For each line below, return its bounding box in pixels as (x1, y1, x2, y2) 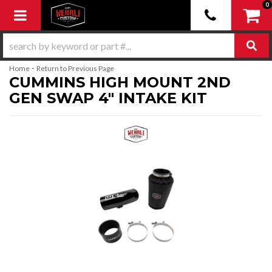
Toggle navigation (13, 5, 129, 23)
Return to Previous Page (36, 64, 114, 73)
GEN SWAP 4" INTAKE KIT (9, 89, 207, 107)
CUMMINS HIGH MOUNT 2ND (9, 73, 231, 91)
